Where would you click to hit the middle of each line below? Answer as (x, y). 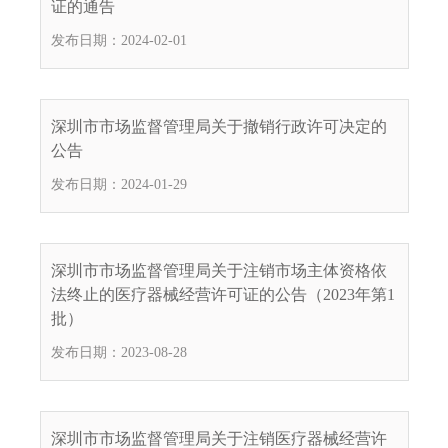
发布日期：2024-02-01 (119, 40)
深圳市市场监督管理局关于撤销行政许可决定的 (219, 126)
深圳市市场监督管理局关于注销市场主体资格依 (219, 270)
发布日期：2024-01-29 (119, 184)
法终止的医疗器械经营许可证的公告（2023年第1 (223, 294)
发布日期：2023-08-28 (119, 352)
